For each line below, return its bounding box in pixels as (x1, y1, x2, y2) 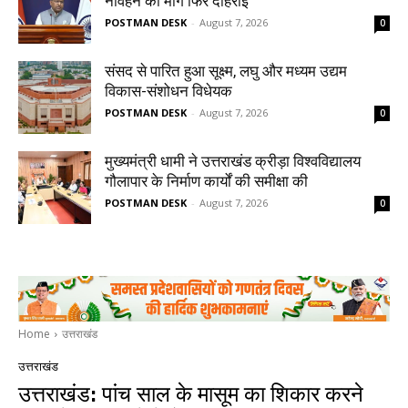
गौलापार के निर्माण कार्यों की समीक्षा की (105, 172, 308, 191)
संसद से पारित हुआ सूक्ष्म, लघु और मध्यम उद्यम (105, 62, 347, 81)
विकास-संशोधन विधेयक (105, 82, 232, 101)
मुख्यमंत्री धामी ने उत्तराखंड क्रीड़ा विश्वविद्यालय (105, 152, 361, 171)
